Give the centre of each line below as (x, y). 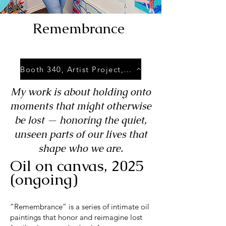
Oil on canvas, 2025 (77, 166)
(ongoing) (44, 180)
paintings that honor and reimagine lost (76, 217)
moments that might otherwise (81, 106)
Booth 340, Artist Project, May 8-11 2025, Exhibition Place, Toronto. (127, 69)
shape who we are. (81, 149)
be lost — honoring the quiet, (81, 120)
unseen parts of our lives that (81, 134)
